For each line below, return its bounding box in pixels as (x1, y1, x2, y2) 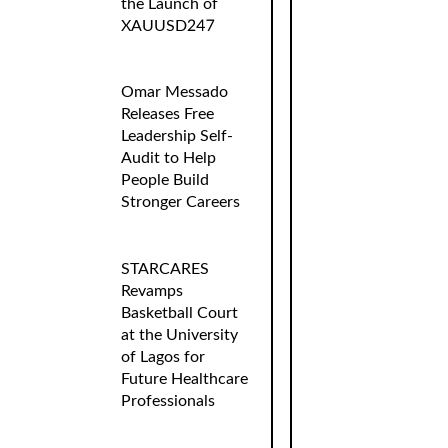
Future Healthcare (121, 370, 249, 387)
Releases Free (121, 106, 215, 123)
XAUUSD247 (121, 17, 215, 34)
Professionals (121, 392, 216, 409)
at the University (121, 326, 239, 343)
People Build (121, 172, 210, 189)
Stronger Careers (121, 194, 241, 211)
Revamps (121, 282, 184, 299)
